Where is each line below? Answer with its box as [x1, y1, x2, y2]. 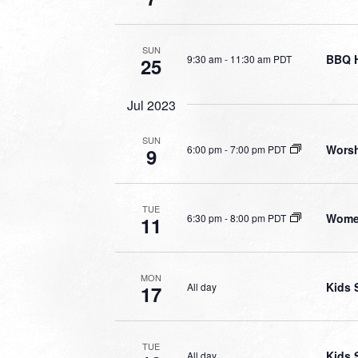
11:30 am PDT [230, 51, 292, 66]
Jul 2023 [126, 96, 176, 114]
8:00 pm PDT [230, 210, 286, 225]
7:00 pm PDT [230, 141, 286, 156]
